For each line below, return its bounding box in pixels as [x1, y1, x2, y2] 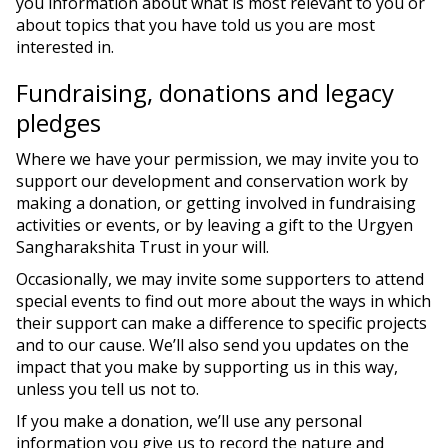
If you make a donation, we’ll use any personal [16, 410, 362, 432]
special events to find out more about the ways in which [16, 290, 431, 312]
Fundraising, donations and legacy [16, 76, 394, 109]
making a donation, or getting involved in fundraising [16, 192, 416, 214]
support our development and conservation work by [16, 170, 408, 192]
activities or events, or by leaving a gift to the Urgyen [16, 214, 413, 236]
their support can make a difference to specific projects [16, 312, 427, 334]
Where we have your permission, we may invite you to [16, 148, 419, 170]
